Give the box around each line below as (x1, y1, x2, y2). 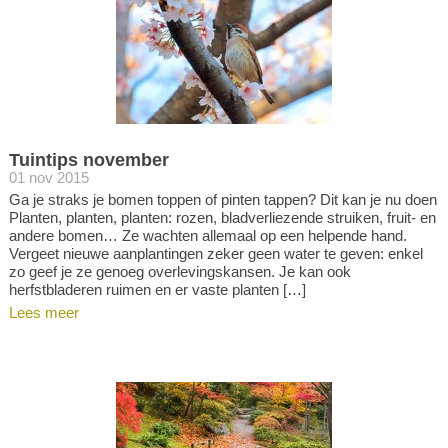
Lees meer (8, 304, 79, 321)
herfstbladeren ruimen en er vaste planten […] (8, 281, 306, 298)
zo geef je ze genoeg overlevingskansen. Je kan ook (8, 263, 351, 280)
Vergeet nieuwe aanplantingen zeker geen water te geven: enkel (8, 245, 423, 262)
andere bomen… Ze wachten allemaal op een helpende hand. (8, 227, 407, 244)
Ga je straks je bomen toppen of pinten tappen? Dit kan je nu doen (8, 191, 437, 208)
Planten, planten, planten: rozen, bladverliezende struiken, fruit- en (8, 209, 436, 226)
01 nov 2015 (8, 169, 89, 186)
